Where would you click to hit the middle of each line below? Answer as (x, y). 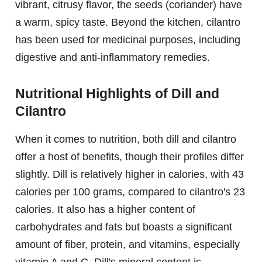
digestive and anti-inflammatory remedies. (113, 57)
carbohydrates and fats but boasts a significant (124, 227)
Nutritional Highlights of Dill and (117, 94)
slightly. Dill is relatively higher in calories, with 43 (130, 175)
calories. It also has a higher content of (105, 210)
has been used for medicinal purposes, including (128, 39)
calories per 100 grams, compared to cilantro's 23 (130, 192)
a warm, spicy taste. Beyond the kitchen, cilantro (128, 22)
